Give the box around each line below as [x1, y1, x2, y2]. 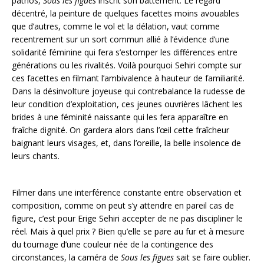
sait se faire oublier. [174, 252, 250, 263]
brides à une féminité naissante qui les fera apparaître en [12, 111, 228, 123]
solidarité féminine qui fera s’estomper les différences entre [12, 47, 237, 58]
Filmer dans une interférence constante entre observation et [12, 187, 242, 198]
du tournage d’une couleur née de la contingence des [12, 239, 213, 250]
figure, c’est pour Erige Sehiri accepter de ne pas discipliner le [12, 213, 243, 224]
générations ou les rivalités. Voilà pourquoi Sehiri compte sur [12, 60, 242, 71]
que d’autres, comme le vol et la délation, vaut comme [12, 21, 220, 32]
